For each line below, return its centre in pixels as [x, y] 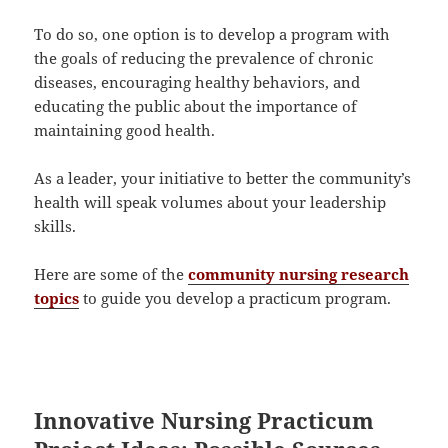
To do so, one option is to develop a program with [212, 34]
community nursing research [299, 274]
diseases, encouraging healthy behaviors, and [197, 82]
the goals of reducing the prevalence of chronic [204, 58]
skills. [55, 226]
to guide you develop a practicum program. [235, 298]
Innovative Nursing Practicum [204, 420]
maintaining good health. [125, 130]
